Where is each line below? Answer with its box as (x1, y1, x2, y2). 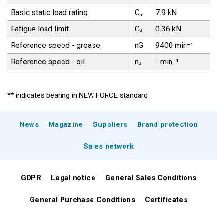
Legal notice (51, 173, 96, 183)
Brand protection (137, 120, 198, 129)
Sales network (83, 142, 134, 151)
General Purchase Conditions (29, 195, 136, 204)
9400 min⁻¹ (155, 41, 193, 50)
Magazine (48, 120, 83, 129)
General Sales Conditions (105, 173, 197, 183)
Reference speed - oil (10, 57, 85, 67)
